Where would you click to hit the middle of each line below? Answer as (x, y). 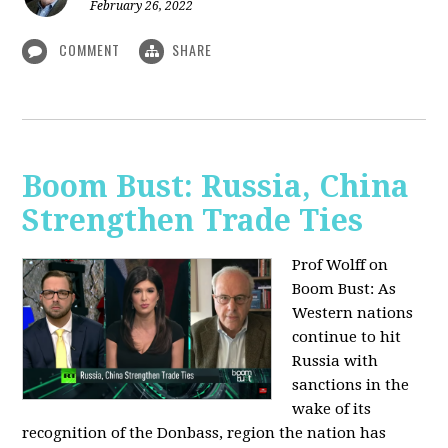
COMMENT (90, 49)
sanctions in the (351, 385)
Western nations (353, 313)
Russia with (335, 361)
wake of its (332, 409)
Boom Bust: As (344, 289)
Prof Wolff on (340, 265)
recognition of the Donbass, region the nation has (204, 433)
